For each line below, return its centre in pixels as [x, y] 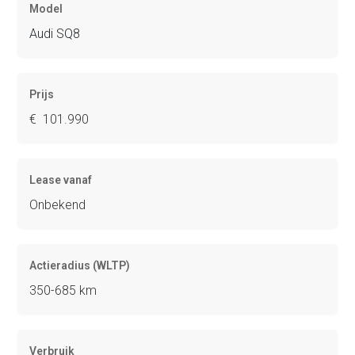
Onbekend [58, 204]
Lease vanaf [61, 179]
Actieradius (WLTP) [80, 265]
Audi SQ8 [55, 33]
